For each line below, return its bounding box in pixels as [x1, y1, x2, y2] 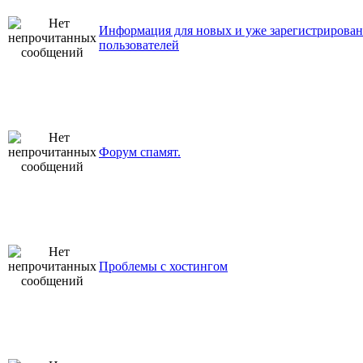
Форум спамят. [99, 145, 181, 159]
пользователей [99, 38, 179, 52]
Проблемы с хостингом [99, 259, 228, 273]
